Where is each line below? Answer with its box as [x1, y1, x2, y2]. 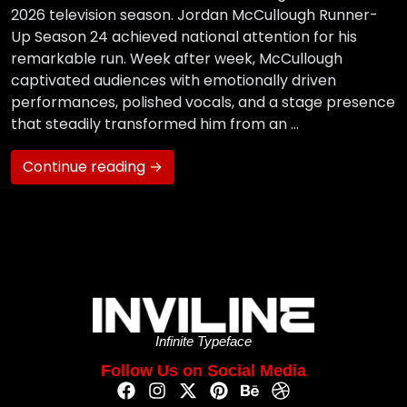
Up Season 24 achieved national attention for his [11, 26, 357, 48]
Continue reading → [23, 156, 163, 178]
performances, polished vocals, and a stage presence [11, 92, 395, 114]
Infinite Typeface [155, 333, 252, 349]
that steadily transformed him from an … [11, 114, 299, 135]
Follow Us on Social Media [101, 361, 306, 380]
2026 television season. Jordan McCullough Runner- [11, 5, 378, 26]
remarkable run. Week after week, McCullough [11, 48, 342, 70]
